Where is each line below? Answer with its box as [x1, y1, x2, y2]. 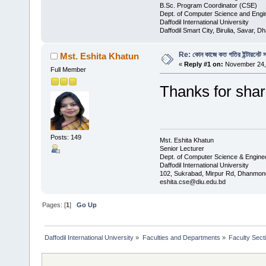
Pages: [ [42, 201, 66, 208]
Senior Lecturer [159, 145, 204, 153]
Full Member [50, 65, 86, 73]
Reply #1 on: [183, 60, 223, 68]
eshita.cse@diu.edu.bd [159, 178, 226, 186]
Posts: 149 [50, 134, 81, 141]
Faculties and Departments [142, 233, 220, 241]
